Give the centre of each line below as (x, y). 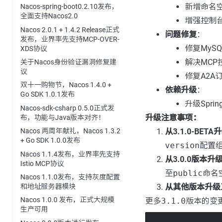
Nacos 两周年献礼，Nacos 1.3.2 (70, 131)
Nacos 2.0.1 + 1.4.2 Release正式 (70, 29)
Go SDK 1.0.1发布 (48, 94)
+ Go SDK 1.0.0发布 (50, 140)
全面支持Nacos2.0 (49, 16)
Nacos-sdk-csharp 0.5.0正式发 (67, 108)
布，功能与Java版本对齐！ (63, 117)
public (188, 173)
